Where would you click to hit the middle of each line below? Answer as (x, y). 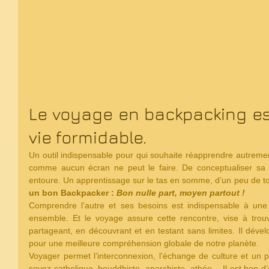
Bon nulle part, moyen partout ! (182, 193)
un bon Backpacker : (73, 193)
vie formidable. (90, 138)
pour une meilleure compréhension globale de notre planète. (145, 243)
